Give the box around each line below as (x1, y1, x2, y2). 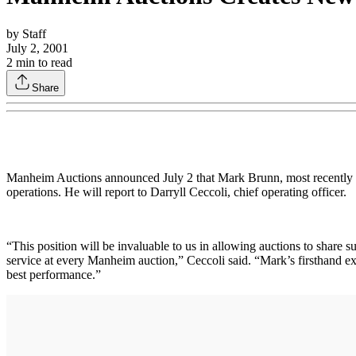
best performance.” (6, 267, 101, 281)
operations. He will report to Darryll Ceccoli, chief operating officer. (6, 184, 346, 199)
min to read (13, 55, 72, 69)
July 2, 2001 (6, 41, 68, 55)
